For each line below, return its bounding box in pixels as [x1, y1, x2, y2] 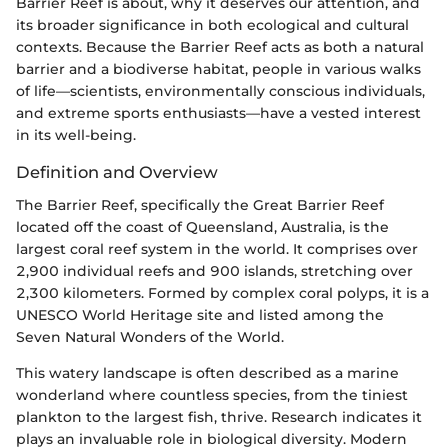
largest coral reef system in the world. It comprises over [16, 239, 418, 258]
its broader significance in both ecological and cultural [16, 16, 409, 35]
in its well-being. [16, 126, 136, 145]
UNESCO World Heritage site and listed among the [16, 305, 384, 324]
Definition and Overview [16, 162, 218, 183]
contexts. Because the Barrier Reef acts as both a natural [16, 38, 424, 57]
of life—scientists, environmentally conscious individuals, [16, 82, 425, 101]
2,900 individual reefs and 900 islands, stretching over [16, 261, 413, 280]
